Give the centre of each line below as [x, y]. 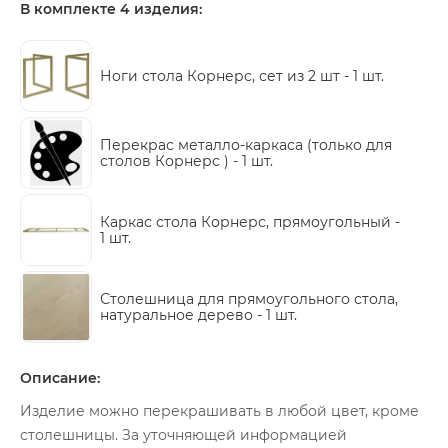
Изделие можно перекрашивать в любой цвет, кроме [219, 411]
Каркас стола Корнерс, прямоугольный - [250, 222]
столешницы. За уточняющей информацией [183, 435]
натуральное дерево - [183, 315]
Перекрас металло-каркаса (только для [246, 145]
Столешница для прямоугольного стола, [249, 299]
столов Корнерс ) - [171, 161]
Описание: [60, 378]
